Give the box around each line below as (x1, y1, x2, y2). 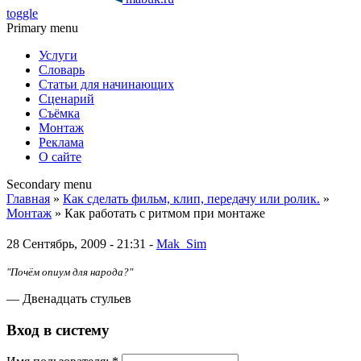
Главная (6, 192, 50, 205)
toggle (6, 6, 38, 20)
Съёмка (39, 106, 80, 120)
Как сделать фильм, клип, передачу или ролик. (63, 192, 320, 205)
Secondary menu (6, 177, 92, 191)
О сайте (39, 150, 81, 164)
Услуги (39, 48, 77, 62)
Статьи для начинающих (39, 77, 174, 91)
